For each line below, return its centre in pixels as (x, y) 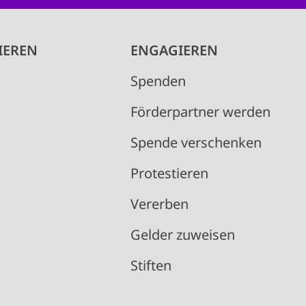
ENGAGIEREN (174, 51)
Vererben (159, 204)
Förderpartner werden (200, 112)
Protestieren (169, 173)
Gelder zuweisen (182, 235)
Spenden (158, 81)
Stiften (151, 266)
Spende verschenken (196, 143)
